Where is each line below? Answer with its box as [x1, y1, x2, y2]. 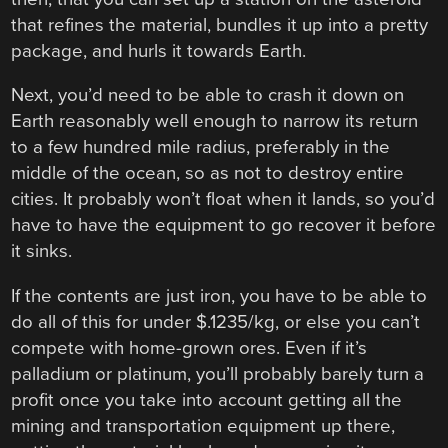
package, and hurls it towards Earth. [11, 39, 307, 62]
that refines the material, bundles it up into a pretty [11, 13, 429, 36]
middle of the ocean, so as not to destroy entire [11, 162, 405, 185]
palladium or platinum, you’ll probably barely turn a [11, 362, 425, 385]
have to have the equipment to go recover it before [11, 214, 437, 237]
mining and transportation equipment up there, [11, 414, 396, 437]
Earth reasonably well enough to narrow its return [11, 110, 419, 133]
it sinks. [11, 240, 73, 263]
